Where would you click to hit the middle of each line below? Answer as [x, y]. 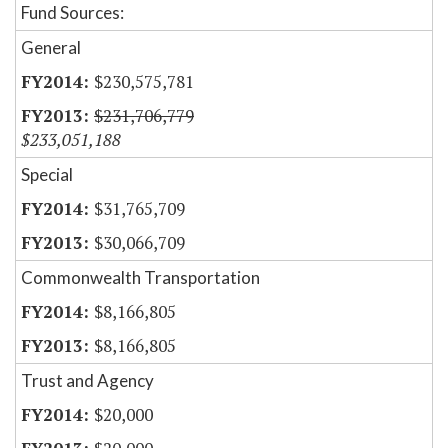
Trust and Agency [87, 381]
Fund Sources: [72, 13]
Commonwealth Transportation [140, 278]
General [51, 48]
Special [47, 175]
